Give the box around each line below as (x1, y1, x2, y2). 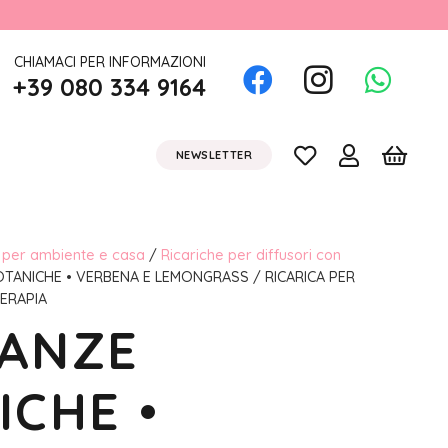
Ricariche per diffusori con (160, 246, 341, 264)
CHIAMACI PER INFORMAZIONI (13, 53, 206, 71)
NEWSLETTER (175, 147, 253, 162)
